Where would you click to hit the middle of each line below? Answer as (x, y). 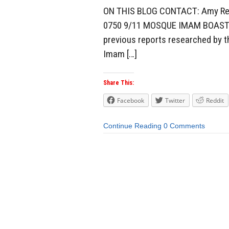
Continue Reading (132, 126)
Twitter (175, 101)
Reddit (215, 101)
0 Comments (184, 126)
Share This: (119, 83)
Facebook (131, 101)
